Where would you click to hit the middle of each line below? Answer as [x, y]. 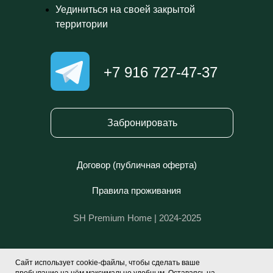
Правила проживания [136, 190]
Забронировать [142, 122]
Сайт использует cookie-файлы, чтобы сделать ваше [108, 263]
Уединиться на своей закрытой [125, 9]
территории [82, 24]
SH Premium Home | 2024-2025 [137, 218]
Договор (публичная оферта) [136, 165]
